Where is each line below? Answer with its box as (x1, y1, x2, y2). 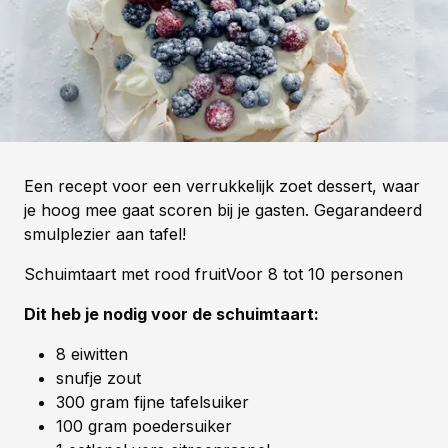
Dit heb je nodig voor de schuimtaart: (24, 303, 319, 324)
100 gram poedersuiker (56, 415, 232, 436)
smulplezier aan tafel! (24, 223, 186, 244)
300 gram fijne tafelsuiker (56, 391, 249, 412)
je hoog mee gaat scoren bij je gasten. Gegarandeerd (24, 199, 422, 220)
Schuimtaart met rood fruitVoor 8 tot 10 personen (24, 263, 403, 284)
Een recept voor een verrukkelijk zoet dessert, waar (24, 175, 420, 196)
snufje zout (56, 367, 141, 388)
